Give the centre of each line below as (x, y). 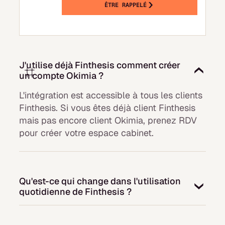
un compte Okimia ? (62, 76)
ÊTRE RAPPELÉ (125, 5)
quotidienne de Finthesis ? (76, 192)
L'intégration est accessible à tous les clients (111, 95)
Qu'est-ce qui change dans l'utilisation (100, 181)
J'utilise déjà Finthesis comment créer (100, 65)
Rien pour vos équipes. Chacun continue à (106, 211)
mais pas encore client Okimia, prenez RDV (108, 121)
